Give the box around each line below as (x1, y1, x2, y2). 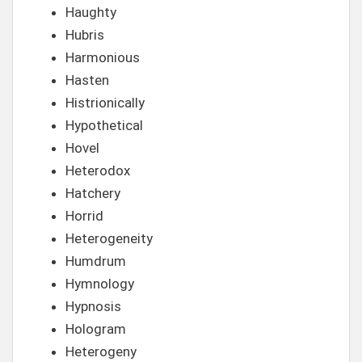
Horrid (65, 208, 103, 224)
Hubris (65, 27, 104, 43)
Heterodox (65, 162, 130, 179)
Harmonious (65, 49, 140, 65)
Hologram (65, 321, 126, 337)
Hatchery (65, 185, 120, 201)
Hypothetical (65, 117, 143, 133)
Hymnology (65, 276, 134, 292)
